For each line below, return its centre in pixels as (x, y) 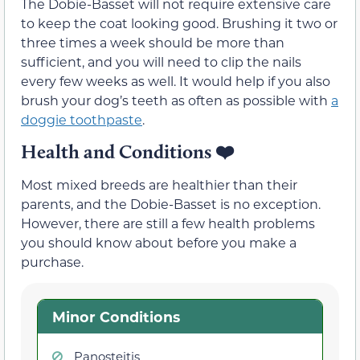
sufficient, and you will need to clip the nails (161, 61)
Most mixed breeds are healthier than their (159, 184)
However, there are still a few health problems (168, 223)
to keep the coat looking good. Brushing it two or (179, 22)
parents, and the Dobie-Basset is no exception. (171, 203)
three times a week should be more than (153, 42)
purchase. (52, 261)
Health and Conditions (118, 151)
